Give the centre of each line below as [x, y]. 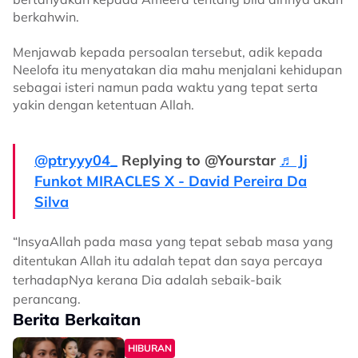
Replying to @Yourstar [199, 160]
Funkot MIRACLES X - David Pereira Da [171, 181]
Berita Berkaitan [77, 319]
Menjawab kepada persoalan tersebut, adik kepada [168, 52]
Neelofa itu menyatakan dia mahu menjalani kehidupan [177, 70]
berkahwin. [46, 17]
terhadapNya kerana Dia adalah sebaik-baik [147, 280]
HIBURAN [150, 348]
